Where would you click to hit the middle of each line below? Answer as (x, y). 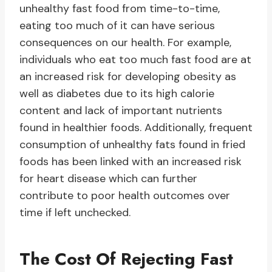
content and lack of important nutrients (121, 111)
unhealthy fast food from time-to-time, (120, 9)
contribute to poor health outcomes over (125, 196)
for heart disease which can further (108, 179)
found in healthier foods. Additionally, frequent (136, 128)
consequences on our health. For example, (125, 43)
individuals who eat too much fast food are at (135, 60)
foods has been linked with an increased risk (131, 162)
